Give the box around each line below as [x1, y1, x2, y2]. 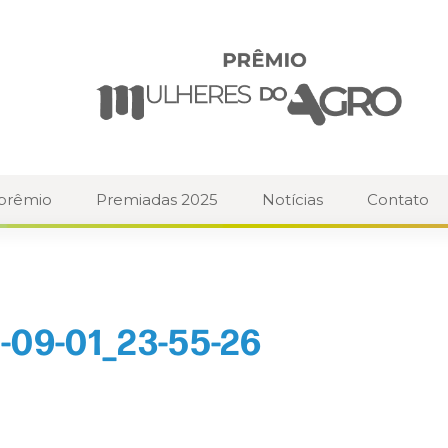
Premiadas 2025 [96, 190, 218, 210]
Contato [367, 190, 429, 210]
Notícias [262, 190, 323, 210]
